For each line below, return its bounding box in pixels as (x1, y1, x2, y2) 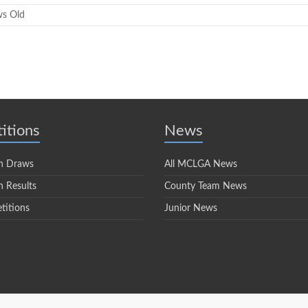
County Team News (164, 181, 247, 191)
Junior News (164, 203, 217, 213)
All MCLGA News (164, 159, 237, 169)
